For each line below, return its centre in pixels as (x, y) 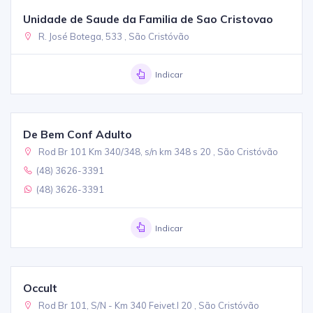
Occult (41, 287)
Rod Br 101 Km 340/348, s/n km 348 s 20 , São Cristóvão (158, 151)
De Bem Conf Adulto (78, 134)
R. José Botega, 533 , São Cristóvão (113, 36)
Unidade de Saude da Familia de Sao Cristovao (148, 19)
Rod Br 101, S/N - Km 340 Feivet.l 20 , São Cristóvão (148, 305)
